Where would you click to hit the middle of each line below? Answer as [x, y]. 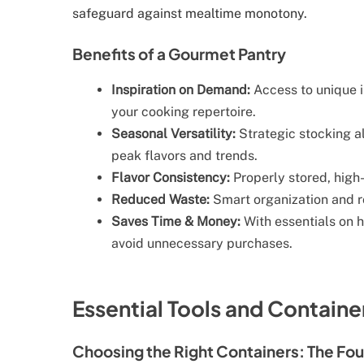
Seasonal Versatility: [173, 134]
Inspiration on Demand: [181, 90]
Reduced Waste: [160, 200]
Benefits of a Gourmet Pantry [179, 54]
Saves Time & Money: [176, 222]
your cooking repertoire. [184, 112]
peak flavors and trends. [184, 156]
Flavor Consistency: [171, 178]
